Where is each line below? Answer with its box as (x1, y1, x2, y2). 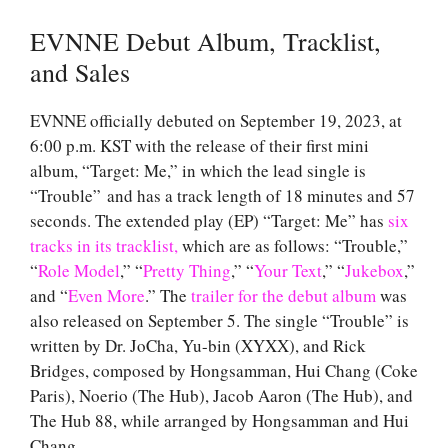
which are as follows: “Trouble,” (178, 233, 408, 257)
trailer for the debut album (191, 283, 376, 307)
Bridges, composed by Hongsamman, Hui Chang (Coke (30, 358, 418, 382)
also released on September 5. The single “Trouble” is (30, 308, 409, 332)
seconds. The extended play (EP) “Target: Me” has (30, 208, 388, 232)
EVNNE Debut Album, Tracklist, (30, 23, 381, 58)
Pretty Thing (143, 258, 231, 282)
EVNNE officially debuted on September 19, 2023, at (30, 108, 402, 132)
